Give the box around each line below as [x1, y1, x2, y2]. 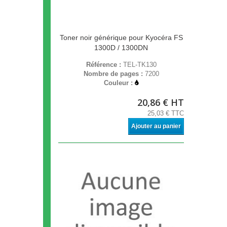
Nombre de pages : [83, 70, 145, 78]
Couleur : [104, 79, 135, 87]
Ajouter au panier [131, 123, 181, 130]
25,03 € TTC [147, 109, 184, 118]
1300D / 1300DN [94, 44, 148, 52]
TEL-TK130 [123, 61, 157, 69]
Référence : [86, 61, 123, 69]
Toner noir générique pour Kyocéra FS [59, 33, 183, 42]
